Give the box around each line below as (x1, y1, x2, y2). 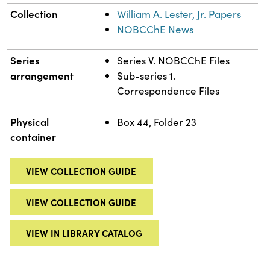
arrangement (10, 67, 74, 83)
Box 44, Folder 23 (117, 115, 197, 129)
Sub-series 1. (117, 68, 176, 83)
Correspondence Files (117, 83, 220, 98)
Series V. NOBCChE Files (117, 53, 230, 67)
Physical (10, 114, 49, 129)
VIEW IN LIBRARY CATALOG (26, 227, 143, 240)
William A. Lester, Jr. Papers (117, 7, 242, 21)
